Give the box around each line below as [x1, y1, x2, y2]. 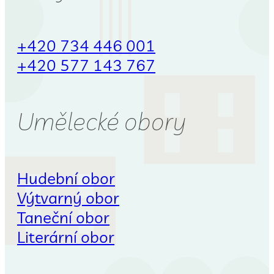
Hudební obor [17, 168, 115, 188]
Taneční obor [17, 207, 109, 227]
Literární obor [17, 226, 114, 246]
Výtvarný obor [17, 187, 119, 207]
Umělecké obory [17, 106, 186, 136]
